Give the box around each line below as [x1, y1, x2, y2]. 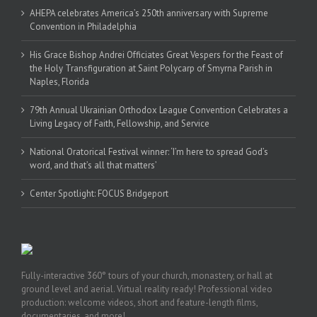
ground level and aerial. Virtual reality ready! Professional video [21, 282, 272, 295]
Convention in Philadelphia [30, 20, 137, 33]
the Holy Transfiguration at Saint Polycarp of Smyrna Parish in [30, 62, 272, 74]
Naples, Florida [30, 75, 89, 88]
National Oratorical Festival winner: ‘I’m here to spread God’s [30, 145, 268, 158]
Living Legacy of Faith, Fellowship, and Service [30, 117, 209, 129]
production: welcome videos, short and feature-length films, [21, 296, 258, 309]
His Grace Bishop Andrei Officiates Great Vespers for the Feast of [30, 48, 283, 61]
